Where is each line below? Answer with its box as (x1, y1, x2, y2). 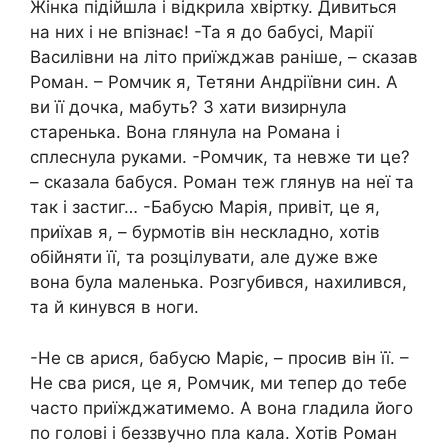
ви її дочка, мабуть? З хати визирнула (30, 97, 347, 118)
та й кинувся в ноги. (30, 297, 199, 318)
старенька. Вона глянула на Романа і (30, 122, 340, 143)
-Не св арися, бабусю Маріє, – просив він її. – (30, 347, 409, 368)
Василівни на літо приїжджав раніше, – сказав (30, 47, 418, 68)
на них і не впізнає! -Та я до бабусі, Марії (30, 22, 373, 43)
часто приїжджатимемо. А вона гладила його (30, 397, 413, 418)
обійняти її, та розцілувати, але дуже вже (30, 247, 378, 268)
